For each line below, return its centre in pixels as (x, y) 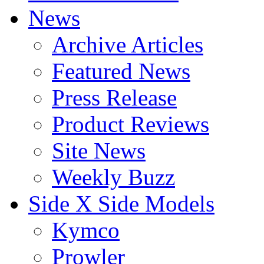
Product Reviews (131, 124)
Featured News (121, 71)
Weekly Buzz (113, 177)
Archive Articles (128, 44)
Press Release (114, 97)
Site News (99, 150)
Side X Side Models (121, 203)
